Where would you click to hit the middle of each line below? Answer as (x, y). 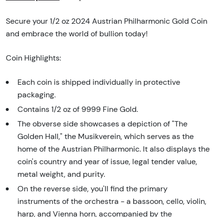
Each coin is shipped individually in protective (99, 82)
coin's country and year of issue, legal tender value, (107, 161)
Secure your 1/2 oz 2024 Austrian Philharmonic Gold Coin (107, 21)
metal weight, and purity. (61, 174)
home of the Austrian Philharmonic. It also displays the (114, 149)
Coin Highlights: (33, 58)
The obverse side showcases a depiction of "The (102, 124)
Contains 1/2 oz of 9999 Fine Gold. (78, 109)
